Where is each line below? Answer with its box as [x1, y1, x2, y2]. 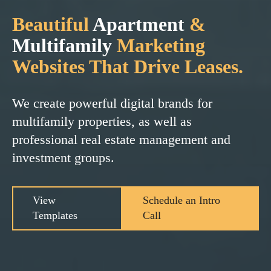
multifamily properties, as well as [12, 113, 192, 129]
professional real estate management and [12, 131, 230, 147]
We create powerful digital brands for [12, 95, 212, 111]
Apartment [93, 13, 184, 36]
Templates [33, 209, 77, 222]
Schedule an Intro [142, 194, 220, 207]
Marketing [112, 34, 205, 57]
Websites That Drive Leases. [12, 56, 243, 78]
